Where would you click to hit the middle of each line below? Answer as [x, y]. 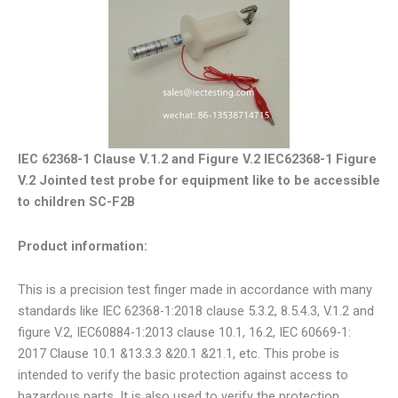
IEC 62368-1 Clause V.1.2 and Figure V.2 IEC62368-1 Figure [197, 159]
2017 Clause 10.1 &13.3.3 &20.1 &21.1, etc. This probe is [179, 354]
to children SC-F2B [76, 202]
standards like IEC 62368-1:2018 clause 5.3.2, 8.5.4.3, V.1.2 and [196, 311]
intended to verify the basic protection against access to [183, 375]
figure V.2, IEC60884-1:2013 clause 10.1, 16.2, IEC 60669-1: [184, 333]
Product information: [83, 246]
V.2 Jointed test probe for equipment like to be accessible [199, 180]
